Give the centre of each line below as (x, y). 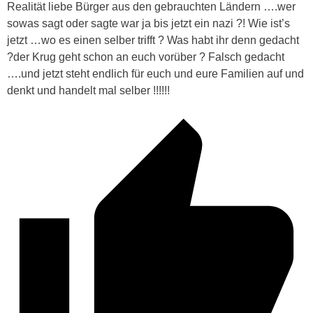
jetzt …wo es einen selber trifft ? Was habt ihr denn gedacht (153, 40)
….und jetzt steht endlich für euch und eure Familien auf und (155, 73)
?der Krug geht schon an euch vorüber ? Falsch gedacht (146, 57)
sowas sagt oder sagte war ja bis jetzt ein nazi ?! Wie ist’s (148, 23)
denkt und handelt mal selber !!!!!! (88, 90)
